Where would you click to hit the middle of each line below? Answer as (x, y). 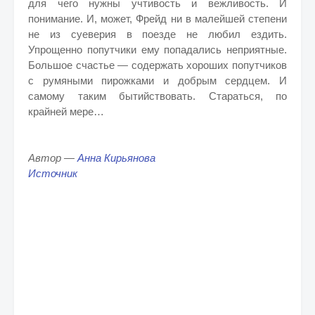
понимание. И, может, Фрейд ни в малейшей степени (157, 19)
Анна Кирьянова (116, 158)
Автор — (53, 158)
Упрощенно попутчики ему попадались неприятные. (157, 50)
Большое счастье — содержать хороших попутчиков (157, 65)
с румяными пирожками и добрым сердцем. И (157, 81)
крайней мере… (66, 111)
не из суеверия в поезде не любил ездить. (157, 34)
